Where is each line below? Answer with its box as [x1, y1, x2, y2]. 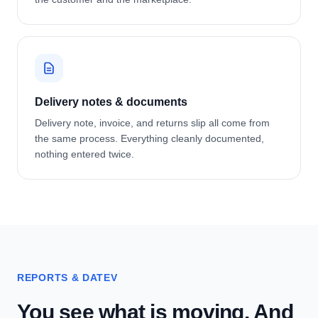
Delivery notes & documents [35, 96, 187, 108]
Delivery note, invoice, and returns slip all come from [35, 117, 270, 128]
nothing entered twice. [35, 148, 134, 160]
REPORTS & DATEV [17, 272, 118, 283]
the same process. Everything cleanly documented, [35, 133, 264, 144]
